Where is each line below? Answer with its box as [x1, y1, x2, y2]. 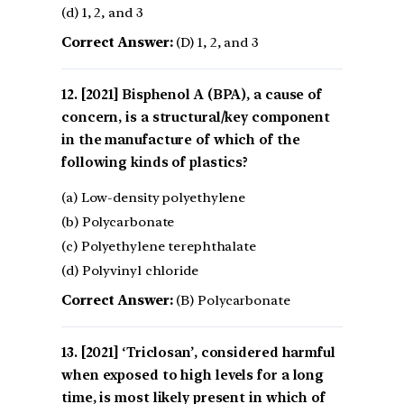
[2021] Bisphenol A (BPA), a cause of [80, 86, 323, 103]
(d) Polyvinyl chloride [61, 262, 198, 280]
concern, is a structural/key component [61, 108, 331, 125]
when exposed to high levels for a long [61, 367, 325, 384]
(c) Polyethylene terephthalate [61, 238, 256, 255]
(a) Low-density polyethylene [61, 189, 246, 207]
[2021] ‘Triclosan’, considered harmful [80, 344, 335, 362]
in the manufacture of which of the [61, 131, 300, 148]
